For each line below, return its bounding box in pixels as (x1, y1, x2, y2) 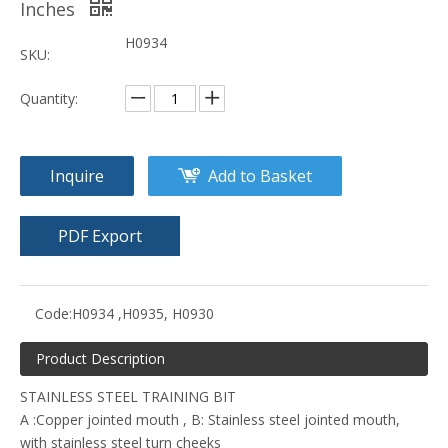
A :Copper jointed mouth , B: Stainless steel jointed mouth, (20, 410, 400, 430)
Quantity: (20, 89, 78, 109)
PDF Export (58, 225, 142, 248)
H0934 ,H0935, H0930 (72, 304, 214, 324)
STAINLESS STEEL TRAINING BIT (20, 387, 236, 407)
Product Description (36, 349, 165, 369)
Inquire (50, 165, 104, 188)
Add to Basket (208, 165, 312, 188)
